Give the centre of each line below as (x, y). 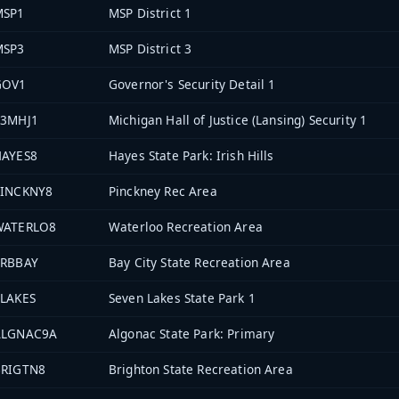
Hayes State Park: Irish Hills (191, 156)
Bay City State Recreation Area (199, 263)
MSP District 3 (151, 49)
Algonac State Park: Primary (192, 334)
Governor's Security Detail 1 (192, 85)
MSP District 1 (151, 13)
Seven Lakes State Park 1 (182, 298)
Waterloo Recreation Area (186, 227)
